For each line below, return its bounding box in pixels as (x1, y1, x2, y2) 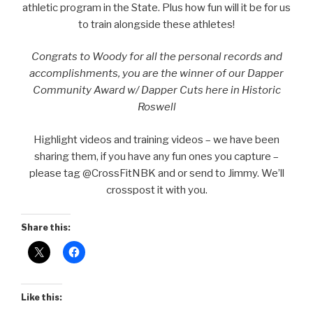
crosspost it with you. (105, 183, 208, 196)
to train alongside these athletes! (78, 17, 235, 31)
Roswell (137, 101, 176, 114)
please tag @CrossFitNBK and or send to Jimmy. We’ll (29, 166, 284, 180)
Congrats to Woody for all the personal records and (31, 50, 282, 64)
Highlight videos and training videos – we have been (34, 133, 279, 146)
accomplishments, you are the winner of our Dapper (29, 67, 284, 80)
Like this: (21, 292, 62, 303)
